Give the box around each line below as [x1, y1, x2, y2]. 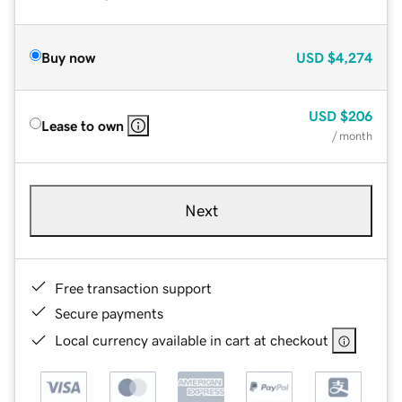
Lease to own [41, 118, 124, 133]
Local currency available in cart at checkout [55, 332, 328, 347]
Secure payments [55, 305, 163, 320]
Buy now [41, 49, 95, 65]
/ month [332, 129, 372, 142]
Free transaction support [55, 280, 212, 295]
